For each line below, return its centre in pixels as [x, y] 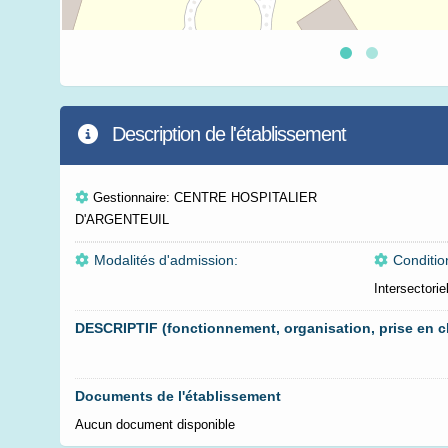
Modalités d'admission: [166, 260]
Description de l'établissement [226, 134]
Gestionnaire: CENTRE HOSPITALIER [205, 197]
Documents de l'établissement [178, 396]
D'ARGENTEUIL [122, 219]
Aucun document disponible [155, 424]
